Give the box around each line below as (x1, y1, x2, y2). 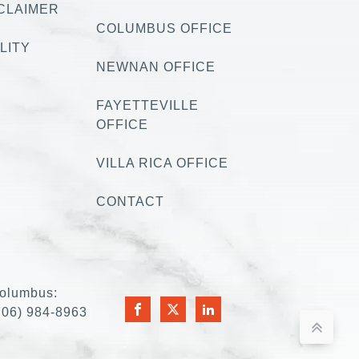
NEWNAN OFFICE (96, 59, 216, 74)
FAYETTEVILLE (96, 98, 199, 112)
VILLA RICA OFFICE (96, 155, 228, 170)
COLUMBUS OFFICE (96, 21, 232, 35)
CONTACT (96, 194, 164, 208)
